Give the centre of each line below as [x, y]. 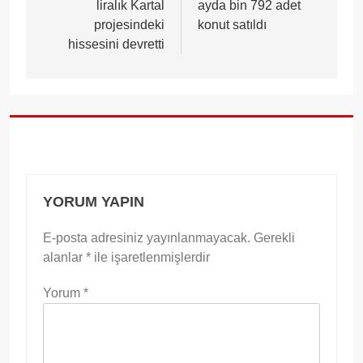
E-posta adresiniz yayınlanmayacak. [147, 237]
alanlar [64, 257]
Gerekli [274, 237]
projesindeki [129, 24]
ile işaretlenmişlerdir [150, 257]
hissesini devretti [116, 44]
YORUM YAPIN [94, 201]
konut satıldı [232, 24]
